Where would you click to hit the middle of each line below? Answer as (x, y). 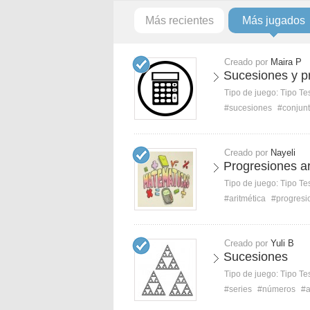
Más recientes (179, 20)
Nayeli (283, 153)
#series (238, 289)
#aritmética (245, 199)
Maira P (286, 62)
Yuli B (282, 243)
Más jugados (273, 20)
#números (276, 289)
